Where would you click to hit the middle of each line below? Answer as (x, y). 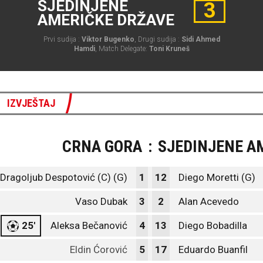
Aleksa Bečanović (89, 225)
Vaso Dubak (101, 201)
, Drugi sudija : (158, 39)
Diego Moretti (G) (217, 177)
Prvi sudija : (62, 39)
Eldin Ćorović (99, 249)
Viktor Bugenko (108, 39)
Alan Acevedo (209, 201)
